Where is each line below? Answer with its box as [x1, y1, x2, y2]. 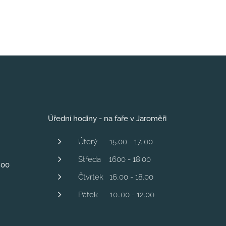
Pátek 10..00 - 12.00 [78, 190, 154, 199]
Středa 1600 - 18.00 [78, 155, 151, 164]
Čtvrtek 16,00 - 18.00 [78, 173, 153, 182]
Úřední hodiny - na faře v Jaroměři [47, 114, 166, 123]
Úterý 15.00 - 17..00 [78, 137, 153, 146]
